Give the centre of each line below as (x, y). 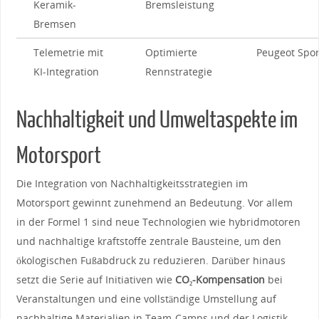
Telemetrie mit (68, 53)
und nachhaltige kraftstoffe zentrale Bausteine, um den (148, 241)
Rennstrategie (178, 72)
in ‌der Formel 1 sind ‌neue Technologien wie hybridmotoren (158, 222)
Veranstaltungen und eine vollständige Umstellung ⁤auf (146, 299)
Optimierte (171, 53)
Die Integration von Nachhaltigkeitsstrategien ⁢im (132, 184)
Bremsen (54, 24)
